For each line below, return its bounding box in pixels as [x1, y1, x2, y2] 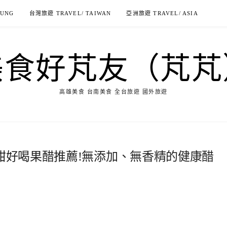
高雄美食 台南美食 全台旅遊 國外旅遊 [59, 89, 168, 95]
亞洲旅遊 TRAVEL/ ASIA [126, 10, 198, 16]
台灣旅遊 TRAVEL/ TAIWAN [29, 10, 111, 16]
